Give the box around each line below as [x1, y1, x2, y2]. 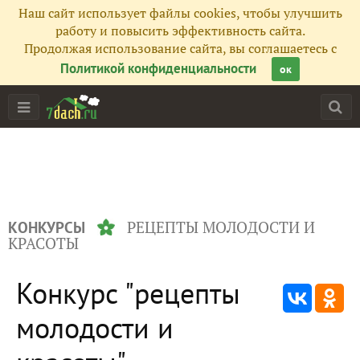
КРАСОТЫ [8, 233, 79, 253]
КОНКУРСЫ [8, 218, 85, 237]
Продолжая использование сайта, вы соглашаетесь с [23, 39, 337, 57]
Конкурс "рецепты [16, 274, 240, 312]
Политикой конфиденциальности [60, 59, 256, 77]
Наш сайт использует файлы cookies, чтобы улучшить [18, 4, 342, 22]
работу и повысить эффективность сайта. [55, 22, 305, 39]
